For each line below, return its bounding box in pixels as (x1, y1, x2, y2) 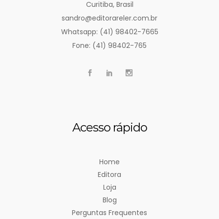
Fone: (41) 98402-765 (72, 41, 147, 50)
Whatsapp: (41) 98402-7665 (61, 27, 158, 37)
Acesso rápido (72, 120, 147, 134)
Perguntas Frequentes (72, 208, 147, 218)
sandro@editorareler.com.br (62, 13, 157, 23)
